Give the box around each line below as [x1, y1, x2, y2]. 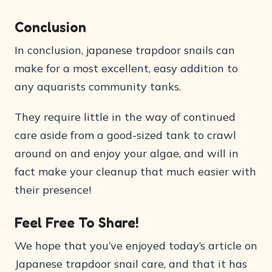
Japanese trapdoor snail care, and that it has [15, 257, 247, 271]
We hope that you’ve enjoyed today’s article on [15, 239, 257, 253]
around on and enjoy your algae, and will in [15, 146, 239, 160]
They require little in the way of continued [15, 110, 236, 124]
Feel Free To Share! [15, 214, 139, 231]
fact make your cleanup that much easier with [15, 165, 256, 178]
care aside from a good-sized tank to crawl [15, 128, 236, 142]
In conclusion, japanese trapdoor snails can [15, 43, 235, 57]
